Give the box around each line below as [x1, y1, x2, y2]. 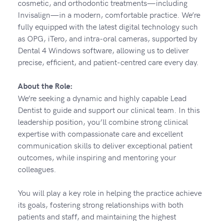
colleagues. [17, 163, 56, 174]
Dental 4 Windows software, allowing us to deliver [17, 44, 189, 55]
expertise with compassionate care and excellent [17, 127, 183, 139]
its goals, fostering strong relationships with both [17, 198, 184, 210]
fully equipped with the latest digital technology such [17, 20, 198, 32]
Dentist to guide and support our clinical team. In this [17, 104, 200, 115]
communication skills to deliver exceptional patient [17, 139, 192, 150]
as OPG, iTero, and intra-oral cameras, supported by [17, 32, 197, 43]
